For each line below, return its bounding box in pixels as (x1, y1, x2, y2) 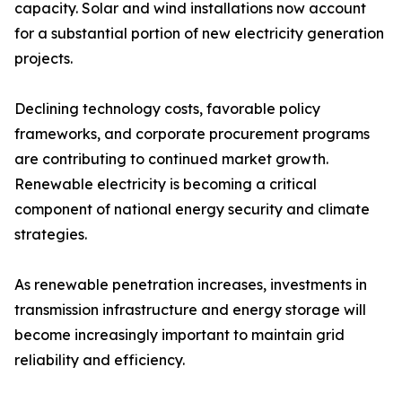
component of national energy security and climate (14, 200, 370, 219)
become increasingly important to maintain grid (14, 326, 345, 345)
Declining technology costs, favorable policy (14, 100, 320, 118)
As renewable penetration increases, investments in (14, 275, 367, 294)
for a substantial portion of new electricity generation (14, 24, 384, 43)
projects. (14, 49, 73, 68)
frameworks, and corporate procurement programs (14, 125, 370, 144)
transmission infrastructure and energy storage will (14, 301, 366, 319)
